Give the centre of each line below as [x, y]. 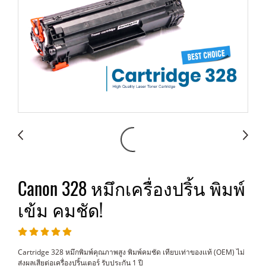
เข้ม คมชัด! [60, 210]
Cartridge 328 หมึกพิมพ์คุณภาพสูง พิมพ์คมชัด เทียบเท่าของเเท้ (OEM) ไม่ [131, 252]
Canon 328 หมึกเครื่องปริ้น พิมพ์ [132, 189]
